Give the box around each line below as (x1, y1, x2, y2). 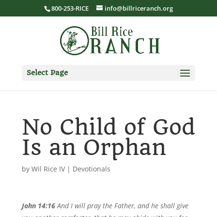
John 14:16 (21, 201, 55, 210)
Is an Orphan (21, 135, 166, 160)
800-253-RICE (51, 3, 89, 13)
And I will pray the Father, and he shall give (55, 201, 188, 210)
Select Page (26, 68, 68, 77)
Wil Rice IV (31, 164, 65, 173)
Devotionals (72, 164, 110, 173)
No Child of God (21, 114, 195, 140)
